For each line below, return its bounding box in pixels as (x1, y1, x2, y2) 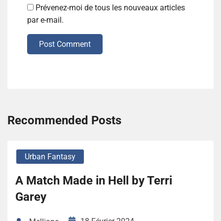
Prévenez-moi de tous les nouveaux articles (36, 3, 185, 13)
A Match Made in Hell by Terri (15, 174, 172, 188)
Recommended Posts (7, 113, 121, 128)
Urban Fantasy (25, 152, 75, 162)
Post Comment (39, 39, 91, 49)
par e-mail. (27, 15, 64, 25)
